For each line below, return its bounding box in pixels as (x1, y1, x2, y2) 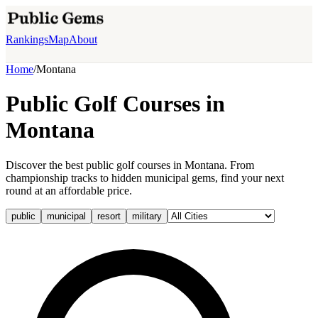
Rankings (6, 33, 48, 45)
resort (97, 210, 121, 221)
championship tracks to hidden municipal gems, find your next (6, 171, 284, 184)
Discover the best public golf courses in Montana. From (6, 158, 254, 171)
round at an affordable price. (6, 184, 132, 197)
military (132, 210, 162, 221)
